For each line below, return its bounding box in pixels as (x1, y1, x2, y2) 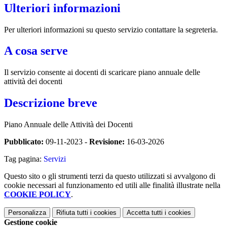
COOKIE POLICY (4, 190, 71, 199)
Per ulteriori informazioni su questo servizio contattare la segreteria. (4, 25, 218, 34)
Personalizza (8, 209, 46, 217)
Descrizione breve (4, 96, 97, 110)
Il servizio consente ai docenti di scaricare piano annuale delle (4, 68, 200, 77)
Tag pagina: (4, 155, 44, 164)
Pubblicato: (4, 137, 44, 146)
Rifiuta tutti (56, 209, 88, 217)
